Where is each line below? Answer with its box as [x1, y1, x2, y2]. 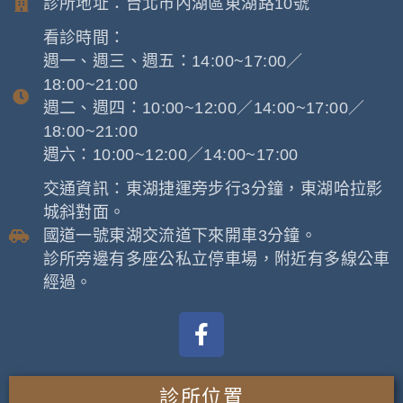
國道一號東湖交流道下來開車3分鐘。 [42, 226, 318, 245]
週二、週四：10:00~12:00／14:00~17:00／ [42, 98, 365, 117]
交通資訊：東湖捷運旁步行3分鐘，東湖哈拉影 [42, 179, 383, 198]
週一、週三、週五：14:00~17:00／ [42, 51, 303, 70]
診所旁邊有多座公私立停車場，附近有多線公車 [42, 249, 390, 268]
